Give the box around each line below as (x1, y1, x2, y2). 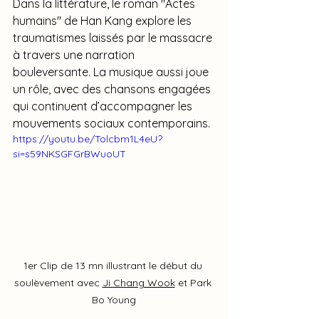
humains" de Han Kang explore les (13, 13, 194, 28)
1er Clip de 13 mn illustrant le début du (23, 258, 205, 272)
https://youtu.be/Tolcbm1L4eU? (13, 132, 162, 145)
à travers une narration (13, 47, 137, 62)
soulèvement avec (14, 276, 103, 289)
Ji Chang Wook (102, 276, 175, 289)
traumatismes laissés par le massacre (13, 30, 215, 45)
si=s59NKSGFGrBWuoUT (13, 147, 126, 160)
